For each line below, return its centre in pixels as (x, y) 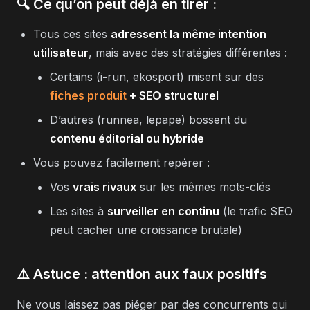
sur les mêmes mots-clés (203, 186)
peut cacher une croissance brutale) (146, 229)
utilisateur (61, 52)
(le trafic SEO (256, 211)
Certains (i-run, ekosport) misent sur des (157, 76)
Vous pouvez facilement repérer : (121, 162)
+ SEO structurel (173, 95)
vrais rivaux (104, 186)
